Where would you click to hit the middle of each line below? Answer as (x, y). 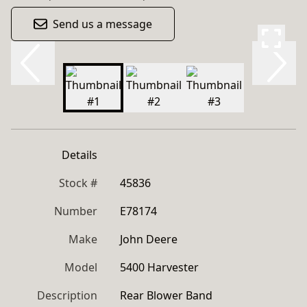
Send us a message (102, 24)
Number (76, 211)
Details (79, 155)
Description (67, 295)
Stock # (78, 183)
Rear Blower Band (166, 295)
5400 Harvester (159, 267)
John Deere (149, 239)
